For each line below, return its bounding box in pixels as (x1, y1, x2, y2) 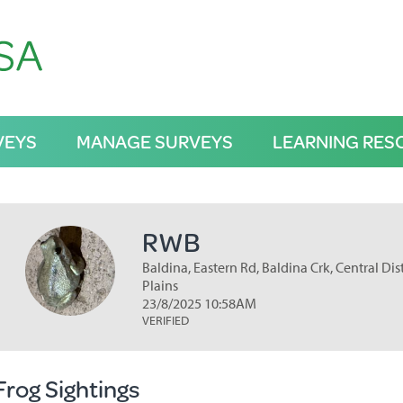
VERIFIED (141, 312, 189, 328)
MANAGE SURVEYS (76, 128, 233, 155)
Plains (141, 276, 178, 294)
